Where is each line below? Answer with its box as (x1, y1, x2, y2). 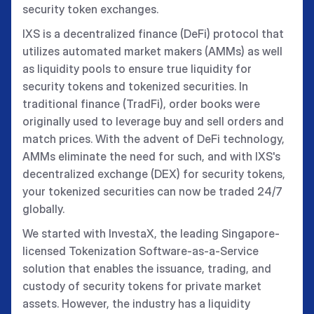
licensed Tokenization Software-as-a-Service (22, 244, 259, 258)
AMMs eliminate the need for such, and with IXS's (22, 149, 280, 163)
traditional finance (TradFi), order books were (22, 97, 260, 111)
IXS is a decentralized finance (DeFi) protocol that (22, 27, 284, 41)
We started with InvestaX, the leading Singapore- (22, 226, 280, 240)
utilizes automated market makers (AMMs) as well (22, 44, 282, 58)
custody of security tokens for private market (22, 279, 261, 293)
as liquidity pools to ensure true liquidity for (22, 62, 252, 76)
